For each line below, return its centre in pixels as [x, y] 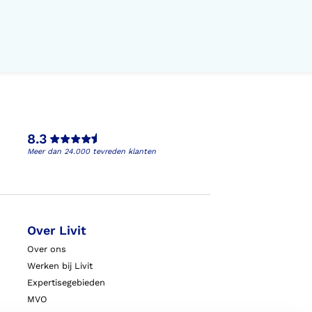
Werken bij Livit [60, 266]
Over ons [46, 249]
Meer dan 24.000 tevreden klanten [91, 152]
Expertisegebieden [66, 283]
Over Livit [56, 231]
